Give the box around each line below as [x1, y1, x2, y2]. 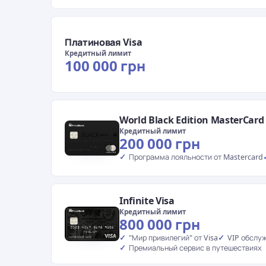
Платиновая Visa [65, 35, 142, 49]
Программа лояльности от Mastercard [129, 152, 263, 162]
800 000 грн [119, 214, 200, 234]
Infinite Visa [119, 194, 175, 207]
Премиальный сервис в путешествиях [129, 243, 262, 253]
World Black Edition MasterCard [119, 113, 264, 126]
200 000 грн [119, 134, 200, 153]
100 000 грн [65, 55, 145, 75]
